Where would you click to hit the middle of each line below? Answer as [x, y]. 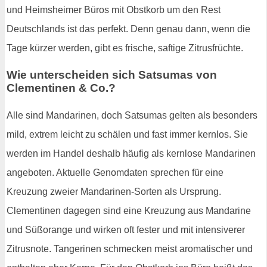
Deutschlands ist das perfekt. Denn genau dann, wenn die [128, 29]
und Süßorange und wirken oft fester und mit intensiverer [126, 230]
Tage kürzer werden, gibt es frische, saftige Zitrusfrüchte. [125, 48]
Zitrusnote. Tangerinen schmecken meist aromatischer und [130, 249]
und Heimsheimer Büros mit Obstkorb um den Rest [114, 10]
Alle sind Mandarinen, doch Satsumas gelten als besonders [132, 116]
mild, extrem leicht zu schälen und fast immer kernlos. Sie [127, 135]
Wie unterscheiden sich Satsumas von [112, 75]
